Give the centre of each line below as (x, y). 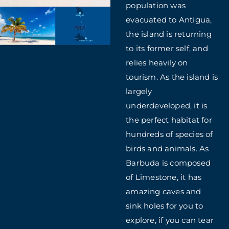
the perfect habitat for (169, 120)
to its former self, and (167, 48)
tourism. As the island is (172, 77)
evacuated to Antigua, (169, 19)
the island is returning (169, 34)
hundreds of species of (169, 134)
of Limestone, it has (164, 177)
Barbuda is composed (168, 163)
